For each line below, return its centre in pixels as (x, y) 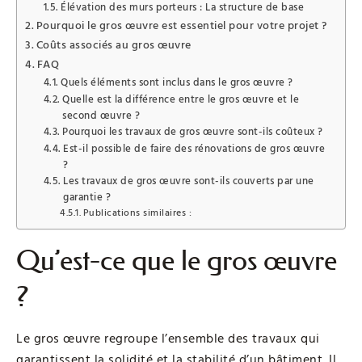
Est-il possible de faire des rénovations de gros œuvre (194, 148)
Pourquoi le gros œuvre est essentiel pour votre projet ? (181, 25)
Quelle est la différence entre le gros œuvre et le (181, 99)
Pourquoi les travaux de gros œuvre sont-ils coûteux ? (193, 131)
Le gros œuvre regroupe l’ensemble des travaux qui (168, 338)
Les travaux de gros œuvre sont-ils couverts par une (189, 181)
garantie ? (87, 197)
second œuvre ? (101, 115)
